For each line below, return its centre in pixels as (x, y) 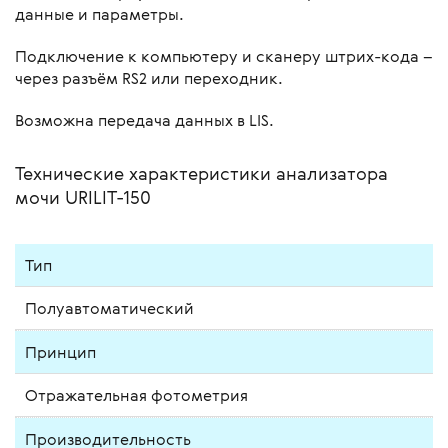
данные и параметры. (99, 14)
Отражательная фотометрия (136, 395)
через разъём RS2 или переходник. (149, 78)
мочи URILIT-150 (83, 197)
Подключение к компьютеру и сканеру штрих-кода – (224, 56)
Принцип (60, 352)
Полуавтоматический (109, 308)
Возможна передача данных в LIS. (144, 120)
